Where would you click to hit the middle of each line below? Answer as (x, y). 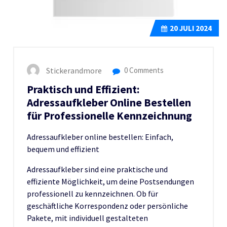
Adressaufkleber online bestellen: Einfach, (100, 137)
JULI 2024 (195, 28)
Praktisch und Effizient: (83, 89)
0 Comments (143, 70)
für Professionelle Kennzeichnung (109, 116)
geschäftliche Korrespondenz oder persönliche (107, 205)
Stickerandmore (74, 70)
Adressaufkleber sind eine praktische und (97, 169)
